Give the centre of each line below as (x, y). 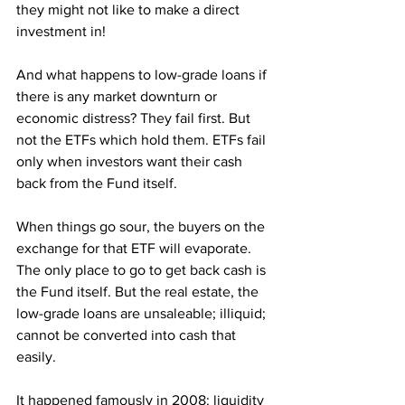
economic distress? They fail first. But (135, 118)
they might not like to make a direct (130, 9)
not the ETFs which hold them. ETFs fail (143, 140)
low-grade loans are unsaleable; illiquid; (143, 313)
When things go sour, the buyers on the (142, 226)
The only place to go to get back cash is (143, 270)
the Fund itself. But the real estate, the (139, 292)
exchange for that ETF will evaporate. (136, 248)
